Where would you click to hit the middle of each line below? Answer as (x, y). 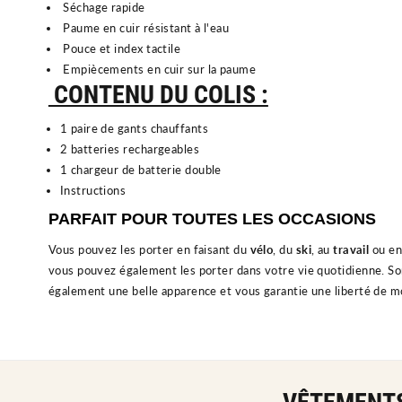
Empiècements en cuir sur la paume (158, 69)
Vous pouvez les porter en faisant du (149, 249)
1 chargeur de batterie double (140, 169)
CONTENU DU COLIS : (158, 94)
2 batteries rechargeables (131, 149)
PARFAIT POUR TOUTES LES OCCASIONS (212, 218)
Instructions (93, 190)
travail (351, 249)
